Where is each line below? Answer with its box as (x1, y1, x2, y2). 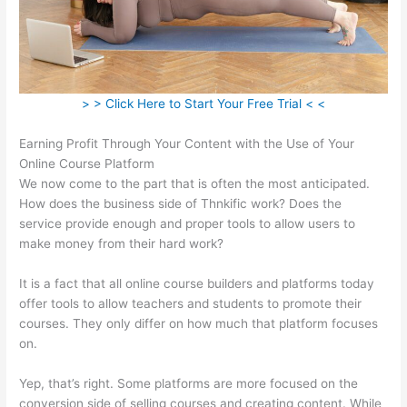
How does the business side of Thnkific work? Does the (19, 195, 342, 211)
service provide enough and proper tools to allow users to (19, 215, 356, 231)
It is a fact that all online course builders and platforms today (19, 275, 375, 291)
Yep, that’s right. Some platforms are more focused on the (19, 375, 359, 391)
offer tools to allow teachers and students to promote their (19, 295, 362, 311)
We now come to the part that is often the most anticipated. (19, 175, 371, 191)
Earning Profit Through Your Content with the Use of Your (19, 135, 355, 151)
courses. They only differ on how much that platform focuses (19, 315, 379, 331)
